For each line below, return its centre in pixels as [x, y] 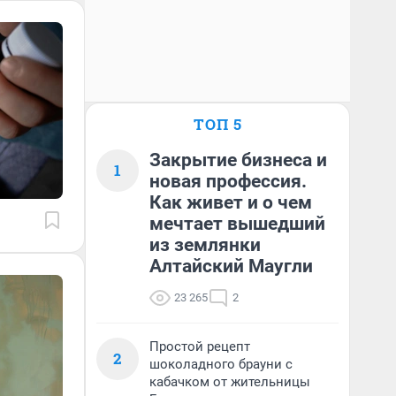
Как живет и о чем [231, 202]
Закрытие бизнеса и [238, 160]
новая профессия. [228, 181]
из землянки [205, 245]
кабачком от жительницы [230, 382]
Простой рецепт [200, 346]
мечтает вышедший [237, 224]
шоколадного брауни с [221, 364]
